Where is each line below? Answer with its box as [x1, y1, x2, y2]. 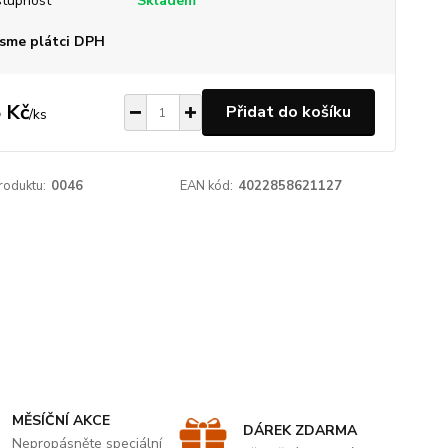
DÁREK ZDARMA [242, 421, 357, 440]
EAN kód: [180, 177, 234, 195]
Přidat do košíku [225, 101, 351, 123]
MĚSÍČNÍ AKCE [12, 411, 111, 430]
